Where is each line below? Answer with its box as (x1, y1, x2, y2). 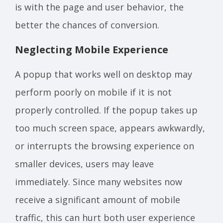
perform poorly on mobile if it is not (15, 86, 172, 98)
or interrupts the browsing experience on (15, 139, 194, 152)
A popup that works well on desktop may (15, 68, 192, 80)
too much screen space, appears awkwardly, (15, 121, 205, 134)
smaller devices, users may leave (15, 157, 154, 170)
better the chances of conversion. (15, 18, 159, 31)
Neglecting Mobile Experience (15, 42, 168, 56)
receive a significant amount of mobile (15, 193, 180, 206)
